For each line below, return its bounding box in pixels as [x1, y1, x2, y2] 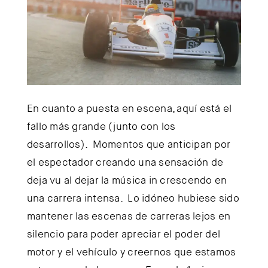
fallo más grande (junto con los [26, 119, 176, 133]
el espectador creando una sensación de [26, 155, 224, 169]
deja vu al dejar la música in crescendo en [26, 173, 227, 187]
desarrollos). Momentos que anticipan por [26, 137, 231, 151]
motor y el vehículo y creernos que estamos [26, 245, 236, 258]
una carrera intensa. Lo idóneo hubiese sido [26, 191, 239, 205]
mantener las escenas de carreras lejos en [26, 209, 231, 223]
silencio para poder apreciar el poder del [26, 227, 221, 240]
